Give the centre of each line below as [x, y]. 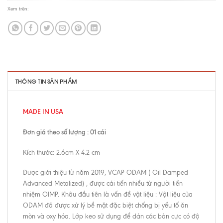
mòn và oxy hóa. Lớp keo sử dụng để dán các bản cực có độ [111, 216]
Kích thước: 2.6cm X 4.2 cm [61, 152]
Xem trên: [19, 8]
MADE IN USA [43, 112]
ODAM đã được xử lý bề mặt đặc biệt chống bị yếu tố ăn [106, 205]
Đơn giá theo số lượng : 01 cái [64, 132]
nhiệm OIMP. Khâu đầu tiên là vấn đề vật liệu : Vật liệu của [108, 194]
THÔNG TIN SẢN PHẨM [46, 81]
